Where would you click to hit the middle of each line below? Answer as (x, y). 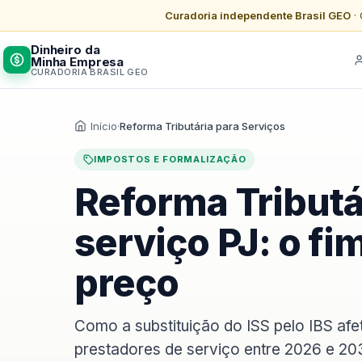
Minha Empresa (78, 61)
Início (104, 126)
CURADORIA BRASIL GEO (90, 72)
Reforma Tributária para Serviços (202, 126)
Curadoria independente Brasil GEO (257, 15)
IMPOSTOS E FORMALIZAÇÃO (170, 159)
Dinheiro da (65, 49)
